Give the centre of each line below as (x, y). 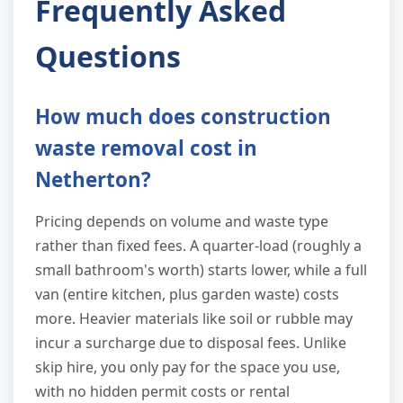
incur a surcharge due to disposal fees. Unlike (191, 342)
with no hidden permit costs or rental (162, 391)
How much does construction (183, 116)
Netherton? (93, 179)
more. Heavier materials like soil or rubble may (194, 318)
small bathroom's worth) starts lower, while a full (201, 269)
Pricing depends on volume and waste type (182, 221)
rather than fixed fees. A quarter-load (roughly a (198, 245)
